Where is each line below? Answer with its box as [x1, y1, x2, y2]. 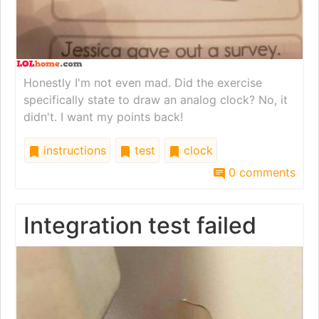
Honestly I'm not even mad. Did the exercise [23, 75, 262, 90]
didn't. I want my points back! [23, 110, 183, 125]
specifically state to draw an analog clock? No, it [23, 93, 288, 108]
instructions [40, 143, 106, 158]
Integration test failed [23, 211, 256, 240]
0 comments [225, 165, 296, 180]
